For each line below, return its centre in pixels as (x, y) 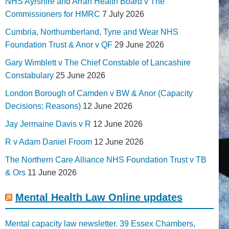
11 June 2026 (52, 172)
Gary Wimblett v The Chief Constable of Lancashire (98, 62)
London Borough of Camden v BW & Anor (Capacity (99, 93)
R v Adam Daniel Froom (49, 142)
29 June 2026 (139, 44)
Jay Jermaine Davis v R (48, 124)
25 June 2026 (81, 75)
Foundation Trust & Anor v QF (59, 44)
